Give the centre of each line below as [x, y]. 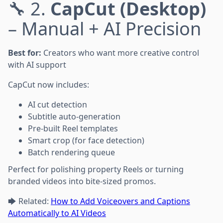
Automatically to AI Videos [57, 213]
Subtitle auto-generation [74, 116]
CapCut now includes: [49, 84]
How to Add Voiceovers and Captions [120, 201]
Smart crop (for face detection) [86, 140]
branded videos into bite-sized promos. [82, 181]
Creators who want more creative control [120, 53]
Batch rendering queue [71, 152]
